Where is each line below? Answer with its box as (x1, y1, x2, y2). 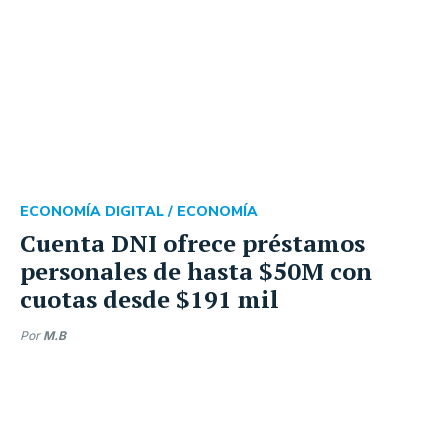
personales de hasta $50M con (20, 255, 372, 287)
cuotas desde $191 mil (20, 283, 279, 315)
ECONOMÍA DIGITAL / (20, 202, 177, 221)
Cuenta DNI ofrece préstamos (20, 227, 365, 259)
